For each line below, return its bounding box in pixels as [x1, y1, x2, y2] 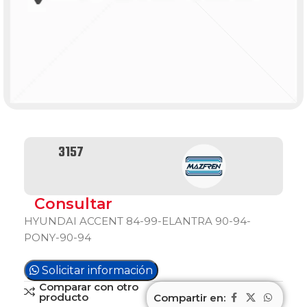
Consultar [34, 195, 112, 213]
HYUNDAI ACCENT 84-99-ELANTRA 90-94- [24, 214, 251, 228]
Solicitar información [42, 264, 153, 277]
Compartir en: [153, 291, 225, 304]
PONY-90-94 [24, 231, 91, 244]
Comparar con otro [38, 280, 138, 293]
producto [38, 291, 88, 304]
